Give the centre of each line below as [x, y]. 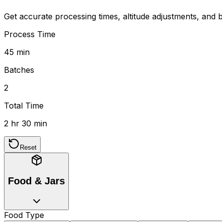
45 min [17, 52]
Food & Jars [36, 181]
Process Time [30, 34]
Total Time [24, 105]
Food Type [24, 215]
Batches [19, 70]
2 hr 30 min [26, 123]
